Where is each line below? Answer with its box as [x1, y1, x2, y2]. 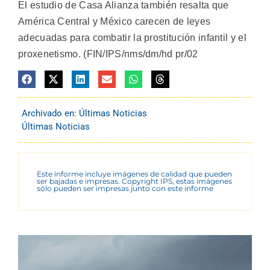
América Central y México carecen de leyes [18, 16, 211, 27]
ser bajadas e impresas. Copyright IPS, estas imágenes [37, 177, 232, 186]
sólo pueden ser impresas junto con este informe [37, 184, 213, 193]
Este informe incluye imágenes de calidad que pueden [37, 169, 232, 179]
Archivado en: [22, 108, 79, 119]
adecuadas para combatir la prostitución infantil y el [18, 32, 246, 43]
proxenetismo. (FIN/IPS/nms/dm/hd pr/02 [18, 48, 198, 59]
